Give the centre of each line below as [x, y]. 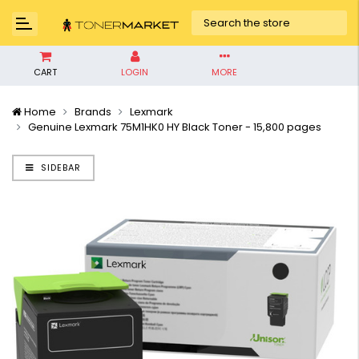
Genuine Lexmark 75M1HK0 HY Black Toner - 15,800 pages [175, 127]
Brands [93, 112]
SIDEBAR [59, 167]
